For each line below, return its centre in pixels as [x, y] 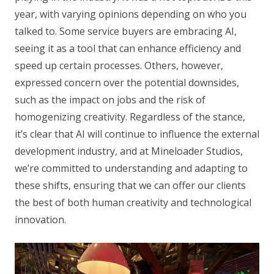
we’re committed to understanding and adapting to [131, 168]
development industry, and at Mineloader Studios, [129, 151]
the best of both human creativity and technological [133, 202]
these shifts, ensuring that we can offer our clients [130, 185]
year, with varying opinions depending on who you [131, 14]
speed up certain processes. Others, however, [119, 65]
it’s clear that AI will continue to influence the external [137, 134]
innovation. [40, 219]
